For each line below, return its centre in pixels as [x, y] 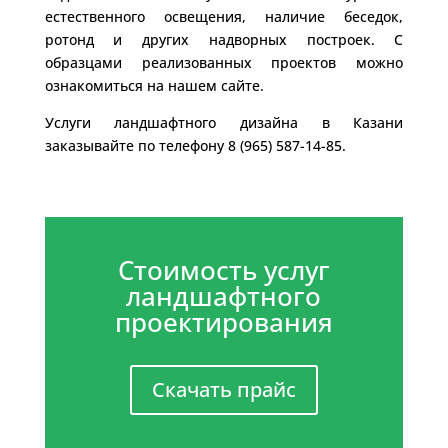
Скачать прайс [223, 389]
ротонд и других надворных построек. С [224, 39]
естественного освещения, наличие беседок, [224, 16]
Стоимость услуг [223, 269]
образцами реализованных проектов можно [224, 62]
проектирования [223, 321]
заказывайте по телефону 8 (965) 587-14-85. [195, 145]
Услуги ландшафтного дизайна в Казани [224, 122]
